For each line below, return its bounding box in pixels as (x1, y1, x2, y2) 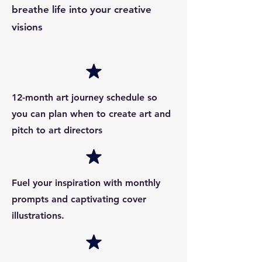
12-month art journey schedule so (12, 91, 157, 103)
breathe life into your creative (12, 3, 151, 15)
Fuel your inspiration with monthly (12, 177, 160, 188)
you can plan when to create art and (12, 108, 171, 119)
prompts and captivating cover (12, 193, 146, 205)
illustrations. (12, 209, 64, 221)
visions (12, 20, 43, 33)
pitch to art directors (12, 124, 102, 136)
